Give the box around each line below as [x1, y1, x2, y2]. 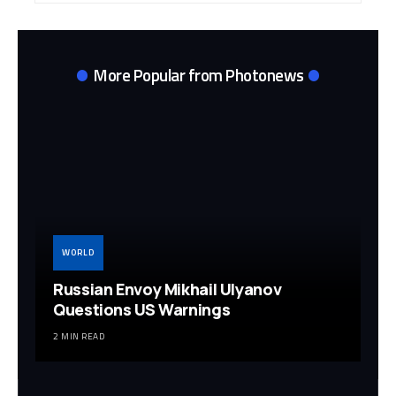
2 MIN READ [53, 330, 104, 344]
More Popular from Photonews [94, 62, 304, 88]
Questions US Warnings [53, 299, 231, 321]
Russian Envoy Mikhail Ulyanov [53, 278, 282, 301]
